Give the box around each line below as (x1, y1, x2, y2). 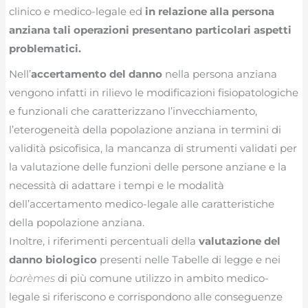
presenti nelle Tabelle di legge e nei (97, 253, 281, 267)
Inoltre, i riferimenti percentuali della (9, 234, 199, 248)
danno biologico (9, 253, 98, 267)
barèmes (9, 272, 56, 285)
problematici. (9, 41, 82, 55)
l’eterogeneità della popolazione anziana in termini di (9, 123, 282, 137)
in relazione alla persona (142, 4, 275, 18)
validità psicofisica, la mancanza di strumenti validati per (9, 142, 298, 155)
